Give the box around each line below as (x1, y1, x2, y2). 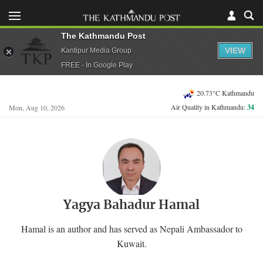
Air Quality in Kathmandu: (171, 102, 247, 112)
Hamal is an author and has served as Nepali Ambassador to (21, 222, 242, 235)
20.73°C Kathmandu (197, 87, 254, 97)
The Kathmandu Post (61, 31, 146, 41)
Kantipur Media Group (61, 46, 131, 55)
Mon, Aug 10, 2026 (9, 103, 65, 112)
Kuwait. (116, 237, 147, 249)
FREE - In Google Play (61, 60, 133, 69)
